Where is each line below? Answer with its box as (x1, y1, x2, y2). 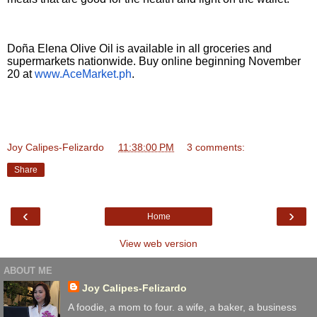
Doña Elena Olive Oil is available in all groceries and (7, 42, 272, 55)
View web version (120, 237, 197, 249)
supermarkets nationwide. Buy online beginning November (7, 55, 301, 68)
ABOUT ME (4, 265, 52, 277)
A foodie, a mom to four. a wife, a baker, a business (67, 301, 296, 313)
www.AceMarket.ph (35, 68, 132, 81)
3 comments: (187, 141, 246, 153)
